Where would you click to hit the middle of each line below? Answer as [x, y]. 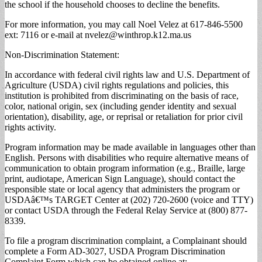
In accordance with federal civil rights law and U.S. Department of [127, 74]
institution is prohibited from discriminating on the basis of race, [122, 95]
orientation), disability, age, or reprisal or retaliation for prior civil [124, 116]
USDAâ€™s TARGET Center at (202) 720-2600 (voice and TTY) [129, 199]
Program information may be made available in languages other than [130, 147]
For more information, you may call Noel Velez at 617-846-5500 [124, 24]
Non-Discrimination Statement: [62, 54]
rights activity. [30, 127]
